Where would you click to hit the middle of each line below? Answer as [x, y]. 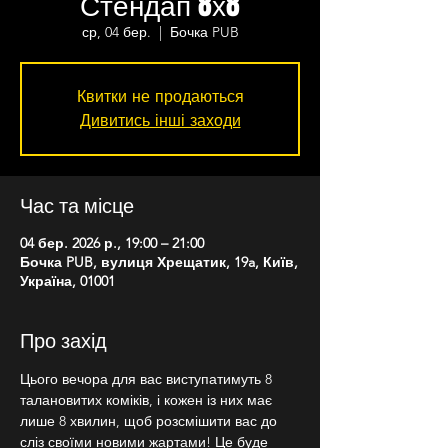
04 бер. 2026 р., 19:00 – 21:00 [112, 243]
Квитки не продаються [160, 96]
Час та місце [77, 205]
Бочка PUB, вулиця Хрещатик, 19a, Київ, [159, 262]
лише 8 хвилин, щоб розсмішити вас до [150, 421]
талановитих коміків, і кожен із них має [148, 400]
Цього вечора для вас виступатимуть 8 [148, 379]
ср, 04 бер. [116, 32]
